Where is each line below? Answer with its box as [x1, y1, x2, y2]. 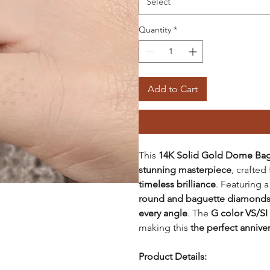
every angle [138, 207, 187, 219]
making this [138, 221, 190, 233]
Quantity [138, 24, 171, 35]
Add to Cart [147, 83, 198, 95]
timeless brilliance [138, 178, 216, 190]
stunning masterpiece [138, 163, 231, 175]
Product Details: [138, 250, 207, 262]
